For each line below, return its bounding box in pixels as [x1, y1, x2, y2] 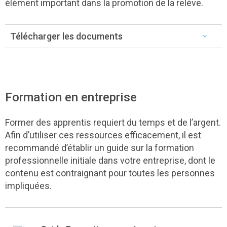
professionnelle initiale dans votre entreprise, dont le [5, 155, 215, 166]
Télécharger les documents [10, 30, 123, 42]
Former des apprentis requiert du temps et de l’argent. [5, 117, 221, 128]
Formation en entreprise [5, 89, 137, 104]
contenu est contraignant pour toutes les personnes [5, 167, 215, 178]
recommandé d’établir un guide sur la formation [5, 142, 194, 153]
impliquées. [5, 180, 52, 191]
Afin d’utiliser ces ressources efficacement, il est [5, 129, 201, 140]
